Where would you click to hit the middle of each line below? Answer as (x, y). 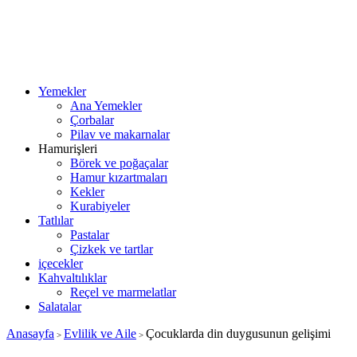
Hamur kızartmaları (119, 177)
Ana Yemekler (106, 106)
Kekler (87, 192)
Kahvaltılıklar (73, 278)
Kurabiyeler (100, 206)
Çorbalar (92, 120)
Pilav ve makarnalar (120, 134)
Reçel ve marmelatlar (123, 292)
